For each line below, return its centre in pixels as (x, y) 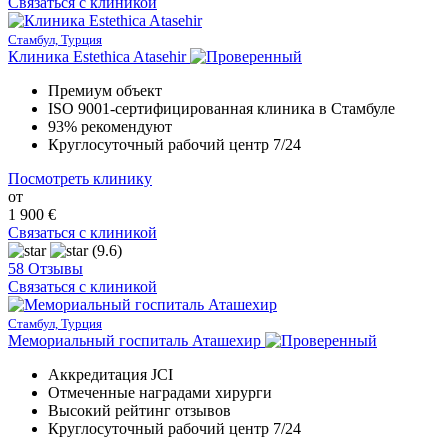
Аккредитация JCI (110, 374)
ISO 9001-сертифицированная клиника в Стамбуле (221, 108)
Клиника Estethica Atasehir (97, 56)
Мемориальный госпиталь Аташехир (134, 340)
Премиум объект (105, 90)
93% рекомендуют (110, 126)
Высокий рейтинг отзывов (139, 410)
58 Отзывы (45, 268)
